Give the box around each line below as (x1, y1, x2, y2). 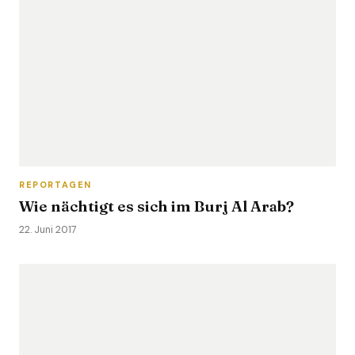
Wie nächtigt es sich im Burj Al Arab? (19, 197, 294, 216)
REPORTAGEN (19, 179, 92, 190)
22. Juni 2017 (19, 223, 77, 236)
